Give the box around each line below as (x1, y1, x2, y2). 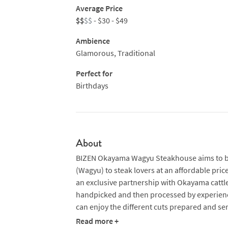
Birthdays (75, 80, 108, 91)
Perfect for (75, 68, 112, 78)
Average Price (75, 3, 123, 13)
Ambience (75, 36, 110, 46)
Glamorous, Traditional (75, 48, 155, 58)
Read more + (75, 216, 119, 226)
